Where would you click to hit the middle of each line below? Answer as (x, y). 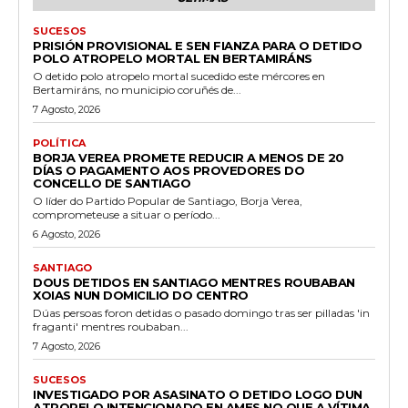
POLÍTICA (59, 143)
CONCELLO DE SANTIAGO (112, 184)
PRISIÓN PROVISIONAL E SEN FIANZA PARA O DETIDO (197, 46)
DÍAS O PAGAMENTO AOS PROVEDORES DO (168, 171)
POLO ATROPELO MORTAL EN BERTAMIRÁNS (173, 59)
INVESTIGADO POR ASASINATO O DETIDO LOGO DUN (198, 395)
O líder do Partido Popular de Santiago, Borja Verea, (168, 201)
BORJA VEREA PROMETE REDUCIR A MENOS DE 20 (189, 158)
